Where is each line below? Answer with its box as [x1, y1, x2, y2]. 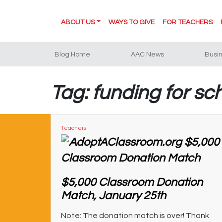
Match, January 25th [61, 190, 166, 202]
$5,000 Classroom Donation [61, 176, 203, 188]
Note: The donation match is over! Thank [61, 212, 209, 220]
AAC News [130, 51, 164, 58]
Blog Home [55, 51, 90, 58]
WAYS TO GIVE [108, 19, 155, 26]
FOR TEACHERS [162, 19, 213, 26]
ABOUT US [61, 19, 95, 26]
